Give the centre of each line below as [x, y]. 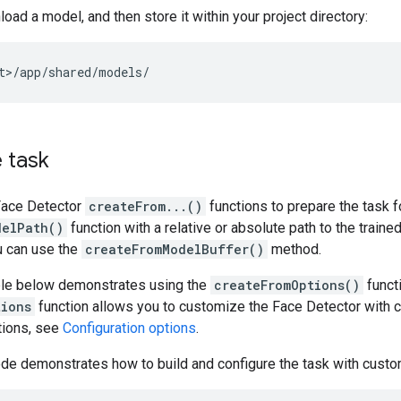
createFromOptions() [287, 285]
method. [294, 249]
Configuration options [129, 328]
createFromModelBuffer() [175, 249]
